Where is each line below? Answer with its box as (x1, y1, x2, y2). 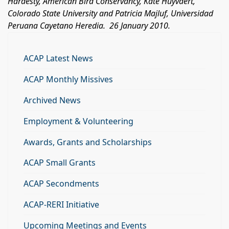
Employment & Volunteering (24, 116, 133, 127)
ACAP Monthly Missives (24, 74, 113, 85)
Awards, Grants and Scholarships (24, 136, 152, 148)
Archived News (24, 95, 81, 106)
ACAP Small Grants (24, 157, 96, 169)
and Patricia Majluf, (99, 8, 171, 19)
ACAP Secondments (24, 178, 99, 190)
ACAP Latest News (24, 53, 93, 64)
